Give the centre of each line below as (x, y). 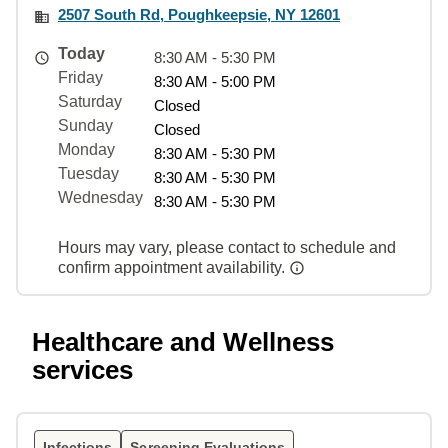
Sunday (85, 125)
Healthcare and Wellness (183, 342)
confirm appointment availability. (173, 267)
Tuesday (88, 173)
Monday (86, 149)
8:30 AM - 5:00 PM (215, 81)
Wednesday (100, 197)
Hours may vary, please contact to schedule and (227, 247)
